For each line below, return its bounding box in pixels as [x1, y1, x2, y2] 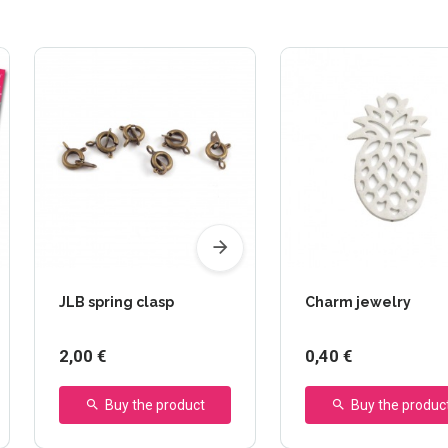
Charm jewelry [305, 294, 411, 311]
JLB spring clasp [59, 294, 174, 311]
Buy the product [104, 397, 205, 414]
